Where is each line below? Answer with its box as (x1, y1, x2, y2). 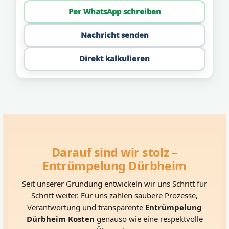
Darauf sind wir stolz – (51, 144, 178, 161)
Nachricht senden (80, 30, 149, 40)
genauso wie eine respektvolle (94, 214, 203, 224)
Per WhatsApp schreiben (68, 6, 161, 17)
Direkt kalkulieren (79, 53, 150, 64)
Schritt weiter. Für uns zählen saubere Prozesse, (31, 190, 198, 201)
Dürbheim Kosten (26, 214, 95, 224)
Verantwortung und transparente (27, 202, 145, 213)
